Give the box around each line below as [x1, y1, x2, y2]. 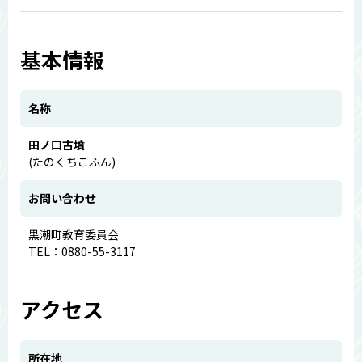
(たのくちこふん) [28, 154, 116, 170]
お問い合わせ [28, 190, 96, 206]
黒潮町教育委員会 [28, 226, 119, 242]
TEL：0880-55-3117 [28, 243, 136, 259]
